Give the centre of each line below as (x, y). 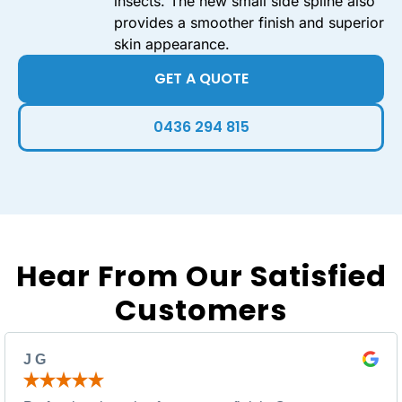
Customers (201, 310)
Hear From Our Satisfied (201, 276)
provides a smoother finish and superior (249, 23)
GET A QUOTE (201, 79)
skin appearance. (172, 44)
